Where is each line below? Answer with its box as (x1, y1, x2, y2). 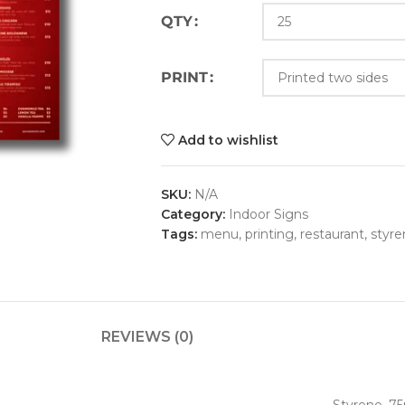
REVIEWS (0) (101, 327, 193, 345)
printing (244, 226, 294, 242)
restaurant (299, 226, 364, 242)
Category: (160, 206, 225, 222)
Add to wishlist (178, 132, 279, 148)
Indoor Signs (228, 206, 308, 222)
